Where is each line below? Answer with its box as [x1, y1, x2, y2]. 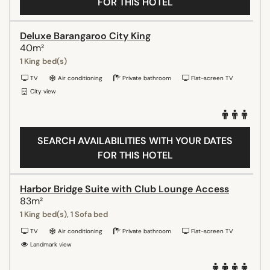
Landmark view [28, 240, 72, 248]
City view [28, 87, 56, 95]
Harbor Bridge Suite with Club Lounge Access [20, 182, 229, 195]
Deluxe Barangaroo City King [20, 29, 151, 42]
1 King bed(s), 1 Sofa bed [20, 209, 108, 219]
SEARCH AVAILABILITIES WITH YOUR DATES [37, 134, 233, 147]
